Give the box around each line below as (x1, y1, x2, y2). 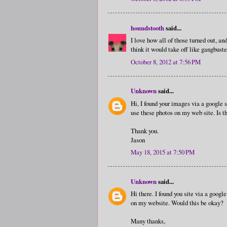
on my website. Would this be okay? (131, 198, 223, 208)
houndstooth (131, 23, 164, 32)
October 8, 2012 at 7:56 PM (131, 57, 201, 66)
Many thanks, (131, 216, 165, 226)
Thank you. (131, 126, 159, 135)
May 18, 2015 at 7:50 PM (131, 147, 195, 157)
